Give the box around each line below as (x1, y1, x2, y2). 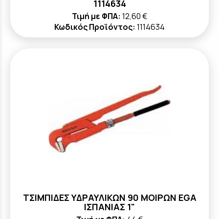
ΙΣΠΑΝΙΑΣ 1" (84, 201, 135, 213)
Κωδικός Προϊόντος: (54, 22, 135, 32)
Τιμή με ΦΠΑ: (72, 11, 121, 22)
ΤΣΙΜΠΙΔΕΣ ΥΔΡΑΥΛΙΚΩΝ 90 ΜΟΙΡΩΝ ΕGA (22, 192, 197, 203)
